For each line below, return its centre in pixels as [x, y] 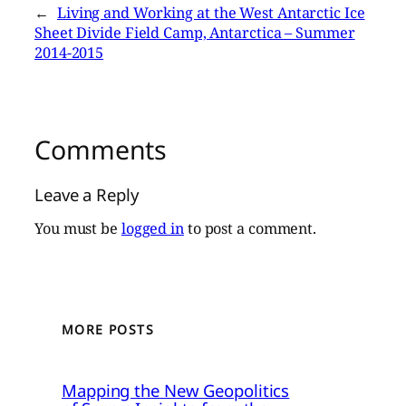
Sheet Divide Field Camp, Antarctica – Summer [195, 33]
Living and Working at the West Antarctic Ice [211, 13]
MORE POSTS [108, 329]
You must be [78, 229]
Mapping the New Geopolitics [176, 391]
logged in [152, 229]
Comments [101, 150]
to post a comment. [250, 229]
